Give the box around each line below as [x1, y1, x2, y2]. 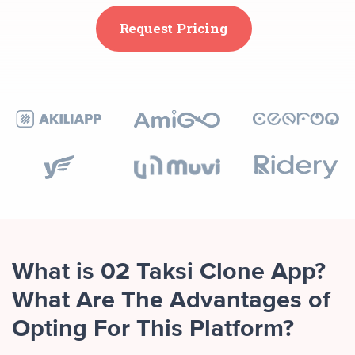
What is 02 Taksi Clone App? [12, 260, 326, 285]
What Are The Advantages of [12, 288, 330, 314]
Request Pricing [119, 18, 228, 37]
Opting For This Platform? [12, 317, 294, 342]
